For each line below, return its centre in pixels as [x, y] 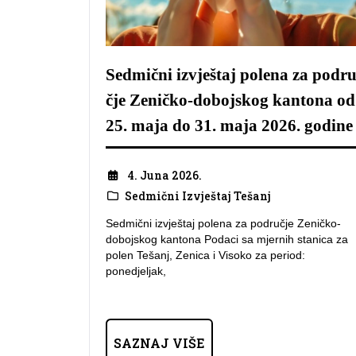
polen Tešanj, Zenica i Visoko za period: [205, 255]
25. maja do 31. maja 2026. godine [229, 126]
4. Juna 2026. [164, 175]
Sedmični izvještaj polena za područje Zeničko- [223, 224]
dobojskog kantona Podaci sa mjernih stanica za [227, 240]
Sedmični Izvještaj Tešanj [197, 195]
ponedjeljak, [136, 271]
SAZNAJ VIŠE [159, 343]
